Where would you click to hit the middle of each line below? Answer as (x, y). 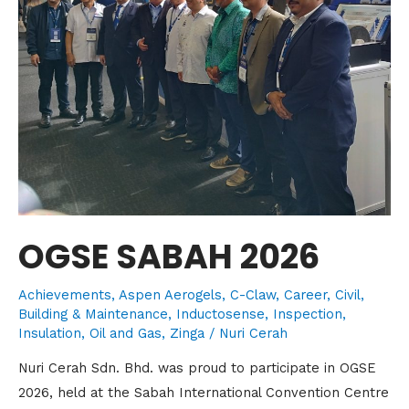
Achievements (65, 294)
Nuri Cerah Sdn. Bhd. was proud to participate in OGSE (197, 368)
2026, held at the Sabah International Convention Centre (204, 393)
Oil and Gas (126, 333)
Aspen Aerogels (170, 294)
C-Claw (253, 294)
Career (305, 294)
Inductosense (220, 314)
